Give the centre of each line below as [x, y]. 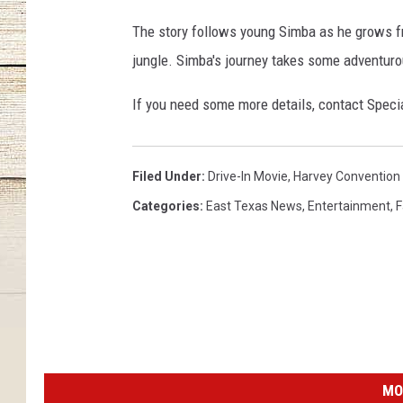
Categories [166, 206]
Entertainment [349, 206]
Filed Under [167, 176]
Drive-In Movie [248, 176]
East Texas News [254, 206]
